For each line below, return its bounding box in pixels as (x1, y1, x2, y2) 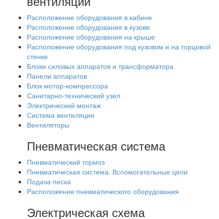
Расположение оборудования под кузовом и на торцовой (27, 42, 211, 51)
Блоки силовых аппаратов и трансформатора (27, 61, 174, 71)
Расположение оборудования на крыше (27, 32, 155, 42)
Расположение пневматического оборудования (27, 186, 179, 196)
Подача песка (27, 176, 71, 186)
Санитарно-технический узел (27, 90, 120, 100)
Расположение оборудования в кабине (27, 12, 152, 22)
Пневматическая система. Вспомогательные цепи (27, 167, 188, 176)
